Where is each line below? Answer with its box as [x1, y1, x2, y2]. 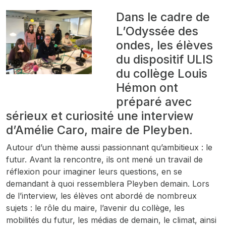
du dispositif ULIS [116, 52, 213, 67]
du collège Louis [116, 66, 207, 81]
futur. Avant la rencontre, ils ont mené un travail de [6, 154, 203, 164]
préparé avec [116, 94, 192, 109]
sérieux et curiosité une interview [6, 108, 193, 123]
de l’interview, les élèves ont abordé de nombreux [6, 191, 197, 201]
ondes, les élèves [116, 38, 213, 52]
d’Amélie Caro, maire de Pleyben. [6, 123, 193, 137]
